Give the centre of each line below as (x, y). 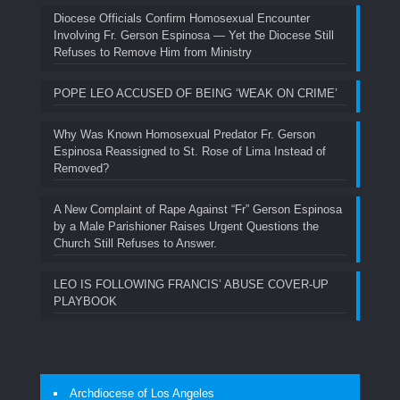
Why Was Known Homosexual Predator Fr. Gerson (184, 135)
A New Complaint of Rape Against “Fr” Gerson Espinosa (198, 210)
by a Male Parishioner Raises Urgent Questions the (186, 227)
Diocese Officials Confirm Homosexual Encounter (182, 19)
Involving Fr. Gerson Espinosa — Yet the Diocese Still (194, 36)
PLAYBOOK (85, 302)
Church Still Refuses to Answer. (135, 244)
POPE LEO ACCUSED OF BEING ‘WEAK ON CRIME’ (196, 94)
